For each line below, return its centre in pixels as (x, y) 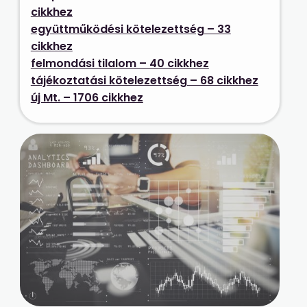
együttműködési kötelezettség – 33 (131, 29)
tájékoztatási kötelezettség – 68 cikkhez (144, 80)
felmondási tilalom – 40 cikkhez (120, 63)
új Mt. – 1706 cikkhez (87, 97)
